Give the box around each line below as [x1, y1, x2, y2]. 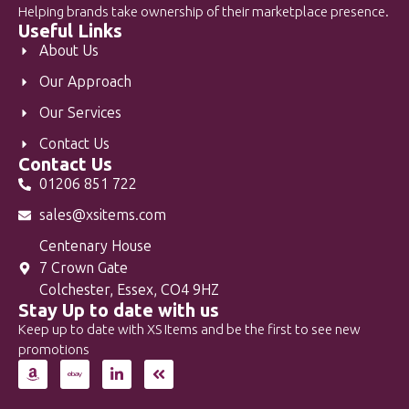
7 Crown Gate [38, 259, 128, 277]
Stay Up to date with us [18, 299, 219, 320]
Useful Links [18, 20, 122, 41]
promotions [18, 341, 89, 357]
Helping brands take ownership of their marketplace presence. [18, 4, 389, 19]
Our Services [38, 104, 121, 121]
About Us [38, 42, 99, 59]
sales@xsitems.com [38, 206, 166, 224]
